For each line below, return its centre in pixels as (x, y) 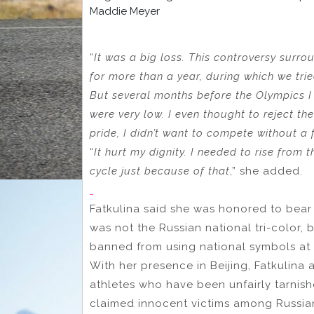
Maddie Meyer (125, 11)
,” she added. (266, 171)
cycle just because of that (160, 171)
